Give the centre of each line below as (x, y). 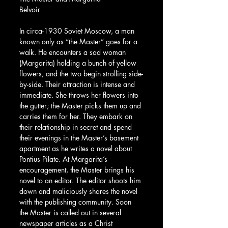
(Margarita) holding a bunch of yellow (79, 63)
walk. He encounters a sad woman (74, 52)
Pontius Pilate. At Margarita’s (64, 159)
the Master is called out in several (71, 212)
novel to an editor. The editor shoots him (81, 180)
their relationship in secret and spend (77, 127)
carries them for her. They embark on (77, 116)
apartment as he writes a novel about (77, 148)
